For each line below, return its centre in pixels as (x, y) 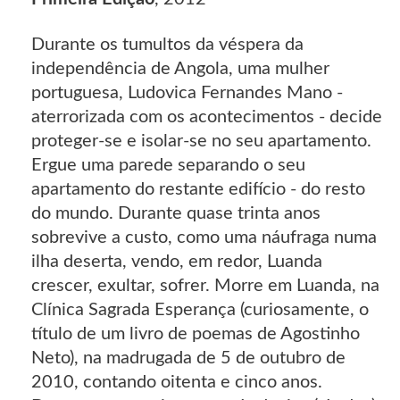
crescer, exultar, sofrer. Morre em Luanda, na (205, 286)
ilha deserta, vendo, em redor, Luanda (177, 262)
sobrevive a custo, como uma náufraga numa (204, 238)
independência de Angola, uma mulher (180, 69)
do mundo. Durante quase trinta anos (176, 214)
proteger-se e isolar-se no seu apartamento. (201, 142)
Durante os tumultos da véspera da (167, 45)
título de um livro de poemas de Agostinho (196, 334)
